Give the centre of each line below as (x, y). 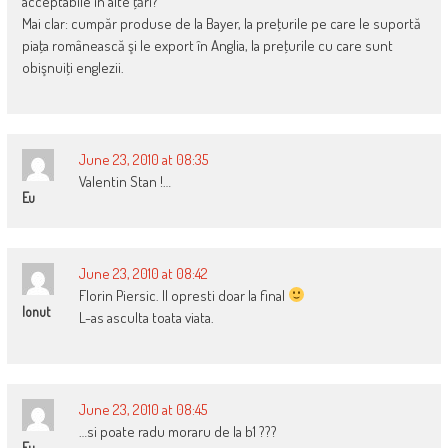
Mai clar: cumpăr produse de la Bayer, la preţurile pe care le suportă (221, 23)
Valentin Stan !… (124, 181)
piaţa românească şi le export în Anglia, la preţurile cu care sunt (207, 45)
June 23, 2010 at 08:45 (142, 409)
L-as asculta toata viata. (146, 317)
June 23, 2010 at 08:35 (143, 159)
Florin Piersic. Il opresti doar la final (183, 295)
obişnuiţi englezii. (72, 67)
